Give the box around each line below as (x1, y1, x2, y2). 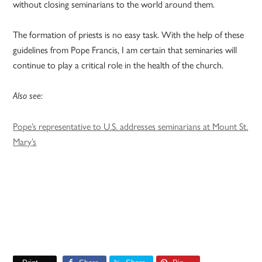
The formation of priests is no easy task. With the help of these (13, 27, 244, 42)
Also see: (13, 90, 43, 102)
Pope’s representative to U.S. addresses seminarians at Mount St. (13, 119, 249, 133)
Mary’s (13, 135, 37, 149)
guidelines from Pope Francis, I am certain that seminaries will (13, 43, 237, 57)
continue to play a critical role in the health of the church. (13, 58, 224, 72)
